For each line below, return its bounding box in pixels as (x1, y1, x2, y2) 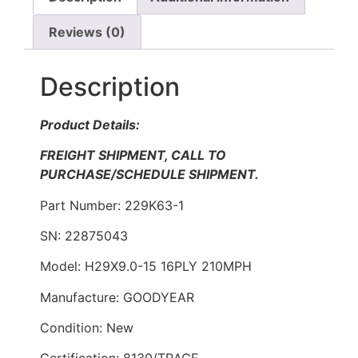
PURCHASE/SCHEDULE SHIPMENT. (40, 166, 259, 183)
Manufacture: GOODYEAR (40, 288, 194, 305)
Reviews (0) (49, 23, 126, 40)
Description (40, 70, 180, 102)
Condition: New (40, 320, 133, 336)
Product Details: (40, 116, 140, 133)
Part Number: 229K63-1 (40, 197, 184, 213)
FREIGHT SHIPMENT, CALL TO (40, 147, 226, 164)
